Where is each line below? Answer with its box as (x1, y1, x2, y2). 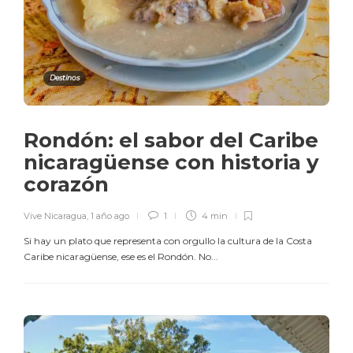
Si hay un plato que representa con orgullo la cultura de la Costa (24, 234, 312, 247)
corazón (24, 171, 114, 197)
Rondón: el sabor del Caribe (24, 127, 318, 153)
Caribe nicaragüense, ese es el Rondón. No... (24, 250, 218, 262)
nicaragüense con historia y (24, 149, 319, 175)
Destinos (50, 72, 80, 82)
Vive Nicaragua (24, 210, 87, 221)
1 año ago (91, 210, 129, 221)
